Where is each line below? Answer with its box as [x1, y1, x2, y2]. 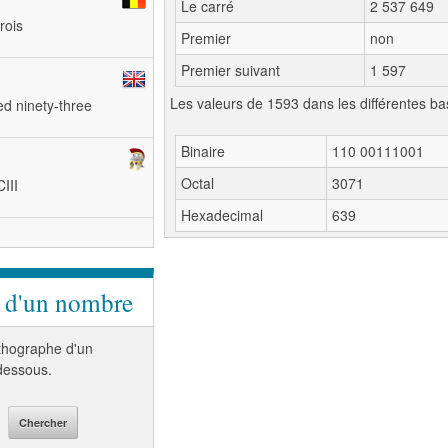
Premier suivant [181, 60, 280, 80]
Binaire [181, 141, 225, 161]
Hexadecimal [181, 205, 263, 225]
